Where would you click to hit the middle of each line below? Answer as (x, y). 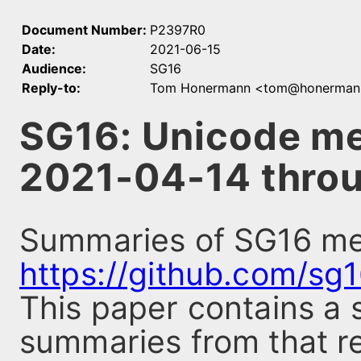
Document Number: (84, 30)
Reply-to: (51, 88)
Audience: (54, 68)
